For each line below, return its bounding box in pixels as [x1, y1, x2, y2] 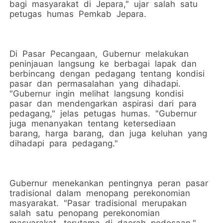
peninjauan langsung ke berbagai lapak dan [9, 59, 200, 69]
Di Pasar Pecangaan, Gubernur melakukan [9, 49, 192, 59]
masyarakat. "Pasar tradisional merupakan [9, 198, 190, 209]
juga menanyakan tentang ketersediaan [9, 118, 179, 129]
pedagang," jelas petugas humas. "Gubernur [9, 109, 200, 119]
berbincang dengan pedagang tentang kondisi [9, 69, 208, 79]
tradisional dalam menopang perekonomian [9, 188, 193, 199]
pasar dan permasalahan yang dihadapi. [9, 79, 184, 89]
